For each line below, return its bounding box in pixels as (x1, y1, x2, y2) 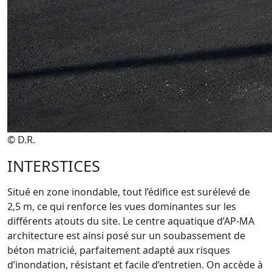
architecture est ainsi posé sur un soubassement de (7, 229, 245, 242)
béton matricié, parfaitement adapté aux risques (7, 243, 230, 257)
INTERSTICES (7, 155, 100, 176)
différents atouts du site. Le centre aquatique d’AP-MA (7, 214, 254, 228)
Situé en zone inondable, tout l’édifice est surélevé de (7, 185, 250, 199)
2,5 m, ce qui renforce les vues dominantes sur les (7, 200, 236, 213)
